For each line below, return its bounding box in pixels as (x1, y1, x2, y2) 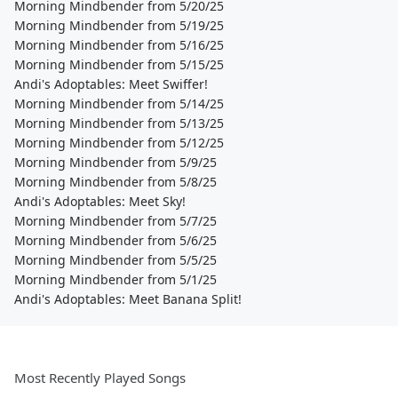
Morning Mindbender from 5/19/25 (14, 17, 224, 34)
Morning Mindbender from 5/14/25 (14, 95, 224, 112)
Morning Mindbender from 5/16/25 (14, 36, 224, 53)
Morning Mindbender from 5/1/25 (14, 271, 217, 288)
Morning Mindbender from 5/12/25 (14, 134, 224, 151)
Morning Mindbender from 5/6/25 (14, 232, 217, 249)
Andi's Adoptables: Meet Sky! (14, 193, 186, 210)
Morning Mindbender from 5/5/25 (14, 251, 217, 268)
